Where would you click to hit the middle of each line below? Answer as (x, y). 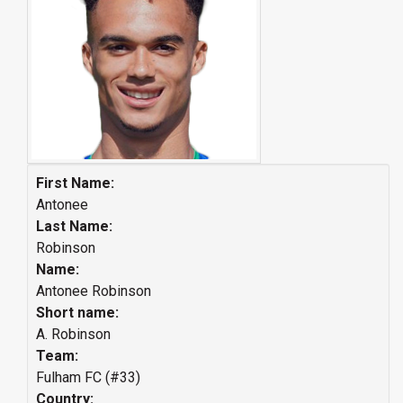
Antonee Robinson (94, 291)
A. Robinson (73, 334)
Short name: (77, 313)
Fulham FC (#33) (88, 377)
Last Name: (74, 226)
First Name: (75, 183)
